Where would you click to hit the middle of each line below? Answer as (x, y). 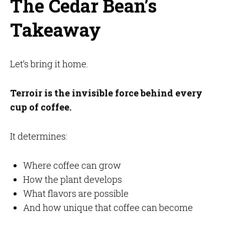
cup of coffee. (40, 107)
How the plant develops (72, 180)
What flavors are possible (76, 194)
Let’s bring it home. (49, 64)
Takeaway (55, 30)
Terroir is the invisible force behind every (106, 93)
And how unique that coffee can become (108, 208)
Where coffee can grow (72, 165)
